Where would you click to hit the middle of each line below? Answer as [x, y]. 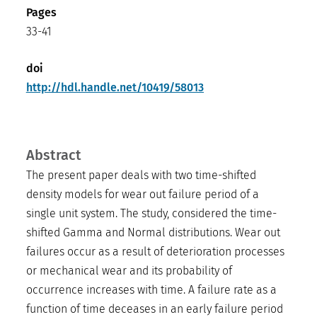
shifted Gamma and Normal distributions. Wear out [153, 232]
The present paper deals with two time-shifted [141, 175]
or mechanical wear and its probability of [129, 270]
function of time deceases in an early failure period [155, 309]
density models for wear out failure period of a [143, 194]
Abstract [53, 155]
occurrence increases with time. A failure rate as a [151, 289]
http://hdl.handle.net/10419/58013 [115, 87]
